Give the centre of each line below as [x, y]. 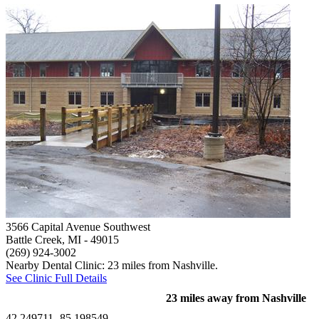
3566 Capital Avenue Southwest [78, 226]
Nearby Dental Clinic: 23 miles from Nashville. [112, 265]
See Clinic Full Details [56, 278]
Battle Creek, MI [43, 239]
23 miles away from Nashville [236, 298]
